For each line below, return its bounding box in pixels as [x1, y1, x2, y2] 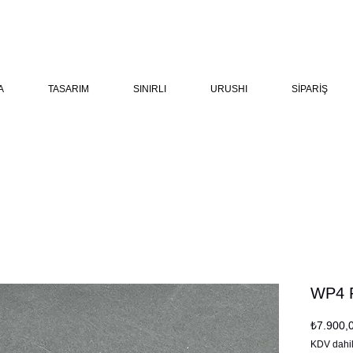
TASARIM [48, 84, 89, 95]
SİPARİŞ [292, 84, 328, 95]
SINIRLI [133, 84, 166, 95]
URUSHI [210, 84, 247, 95]
